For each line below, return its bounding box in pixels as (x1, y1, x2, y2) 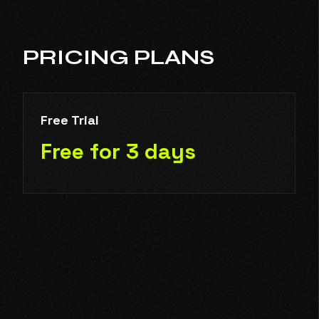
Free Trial (41, 112, 99, 128)
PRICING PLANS (23, 44, 214, 70)
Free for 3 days (41, 137, 196, 165)
